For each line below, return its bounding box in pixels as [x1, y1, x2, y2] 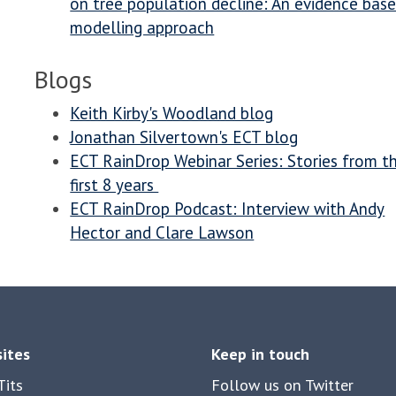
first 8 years [70, 174, 159, 196]
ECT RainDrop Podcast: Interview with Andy [70, 198, 385, 220]
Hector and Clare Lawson [70, 222, 255, 244]
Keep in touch [211, 344, 309, 365]
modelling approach [70, 17, 215, 39]
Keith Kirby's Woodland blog [70, 103, 274, 125]
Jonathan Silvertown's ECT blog [70, 126, 299, 148]
